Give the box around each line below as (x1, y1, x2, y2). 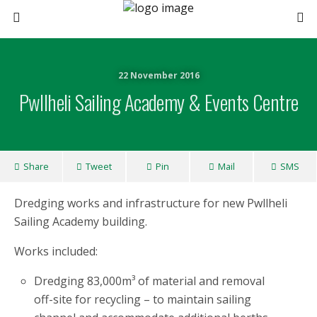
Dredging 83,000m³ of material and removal (34, 273, 265, 289)
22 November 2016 (117, 69, 200, 81)
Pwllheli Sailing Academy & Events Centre (18, 87, 299, 117)
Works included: (14, 243, 98, 259)
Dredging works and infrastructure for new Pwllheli (14, 195, 287, 211)
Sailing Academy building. (14, 214, 147, 229)
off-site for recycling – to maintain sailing (34, 292, 252, 307)
